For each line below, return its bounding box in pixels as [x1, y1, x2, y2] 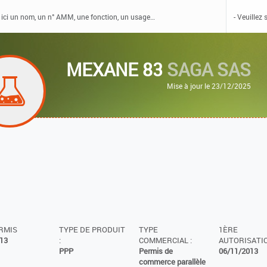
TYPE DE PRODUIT [58, 225, 125, 235]
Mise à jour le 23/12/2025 [167, 81, 252, 91]
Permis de [138, 246, 173, 257]
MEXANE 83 [66, 57, 167, 82]
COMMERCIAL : [138, 235, 192, 246]
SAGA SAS [167, 57, 252, 82]
